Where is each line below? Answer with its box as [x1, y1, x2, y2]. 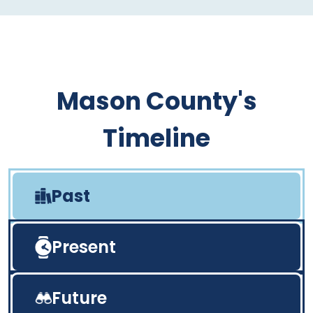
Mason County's [56, 84, 257, 118]
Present [52, 235, 116, 259]
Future [52, 286, 107, 310]
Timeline [103, 121, 210, 155]
